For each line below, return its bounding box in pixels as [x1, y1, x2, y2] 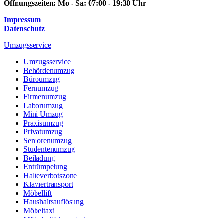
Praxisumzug [23, 118, 63, 127]
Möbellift [23, 188, 52, 197]
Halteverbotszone [23, 171, 77, 180]
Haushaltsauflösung [23, 197, 84, 206]
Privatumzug [23, 127, 62, 136]
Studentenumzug [23, 145, 75, 153]
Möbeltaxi [23, 206, 54, 215]
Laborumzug [23, 101, 63, 109]
